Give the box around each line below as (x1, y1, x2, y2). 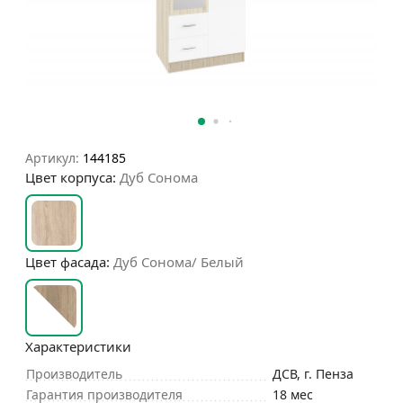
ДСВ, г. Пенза (273, 364, 354, 382)
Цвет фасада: (25, 253, 113, 271)
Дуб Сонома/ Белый (113, 253, 244, 271)
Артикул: (25, 149, 79, 167)
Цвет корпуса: (25, 168, 120, 187)
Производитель (26, 364, 122, 382)
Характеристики (25, 336, 131, 355)
